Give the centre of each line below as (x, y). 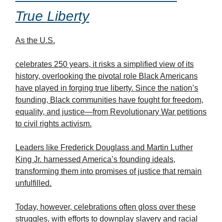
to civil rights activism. (54, 124)
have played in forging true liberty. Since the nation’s (107, 88)
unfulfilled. (33, 183)
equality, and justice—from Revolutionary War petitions (111, 112)
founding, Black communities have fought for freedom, (109, 100)
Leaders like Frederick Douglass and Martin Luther (104, 148)
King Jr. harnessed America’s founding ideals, (95, 160)
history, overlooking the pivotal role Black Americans (107, 76)
